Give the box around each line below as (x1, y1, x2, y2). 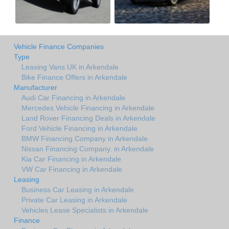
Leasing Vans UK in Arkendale (21, 62, 119, 71)
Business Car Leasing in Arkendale (21, 185, 134, 194)
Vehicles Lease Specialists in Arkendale (21, 205, 148, 214)
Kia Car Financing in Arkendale (21, 154, 121, 163)
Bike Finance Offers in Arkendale (21, 73, 127, 81)
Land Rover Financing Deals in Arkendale (21, 113, 155, 122)
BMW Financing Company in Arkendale (21, 134, 148, 143)
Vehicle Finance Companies (14, 42, 104, 51)
